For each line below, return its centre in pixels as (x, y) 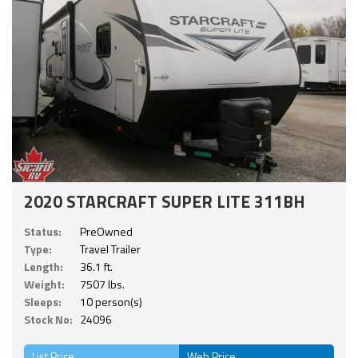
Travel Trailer (110, 249)
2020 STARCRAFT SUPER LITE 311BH (165, 201)
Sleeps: (43, 301)
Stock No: (48, 319)
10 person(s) (111, 301)
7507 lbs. (102, 284)
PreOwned (106, 231)
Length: (44, 266)
